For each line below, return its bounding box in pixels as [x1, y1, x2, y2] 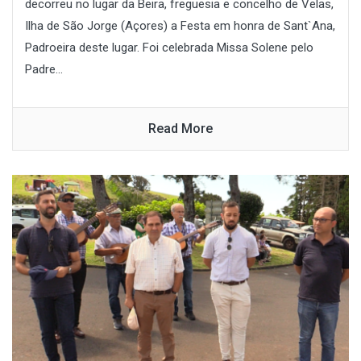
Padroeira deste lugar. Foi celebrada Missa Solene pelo [25, 40, 313, 56]
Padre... [25, 62, 63, 77]
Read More [148, 121, 213, 137]
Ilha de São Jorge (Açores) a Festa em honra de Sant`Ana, [25, 19, 335, 34]
